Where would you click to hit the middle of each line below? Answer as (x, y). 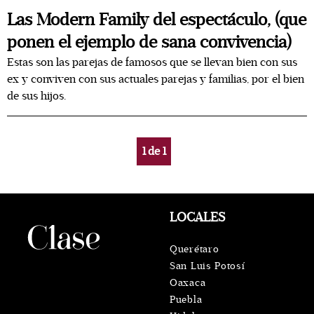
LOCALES (197, 217)
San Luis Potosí (207, 266)
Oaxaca (188, 283)
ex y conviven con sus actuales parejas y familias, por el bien (156, 79)
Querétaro (194, 249)
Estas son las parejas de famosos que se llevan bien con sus (152, 62)
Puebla (186, 300)
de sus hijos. (36, 96)
